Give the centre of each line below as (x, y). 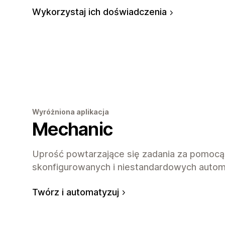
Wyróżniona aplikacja (71, 111)
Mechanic (73, 129)
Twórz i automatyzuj (76, 192)
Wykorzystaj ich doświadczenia (99, 12)
